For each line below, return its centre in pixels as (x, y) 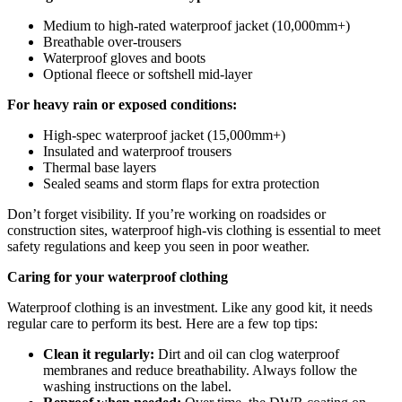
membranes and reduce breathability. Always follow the (200, 370)
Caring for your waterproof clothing (118, 276)
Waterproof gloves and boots (124, 57)
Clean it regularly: (99, 354)
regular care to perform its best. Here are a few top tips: (162, 323)
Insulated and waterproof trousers (137, 151)
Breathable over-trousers (112, 41)
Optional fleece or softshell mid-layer (148, 74)
